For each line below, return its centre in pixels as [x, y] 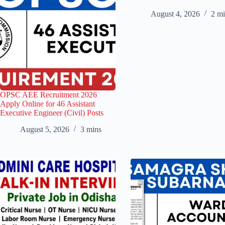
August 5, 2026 [45, 129]
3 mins [91, 129]
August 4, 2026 [175, 14]
